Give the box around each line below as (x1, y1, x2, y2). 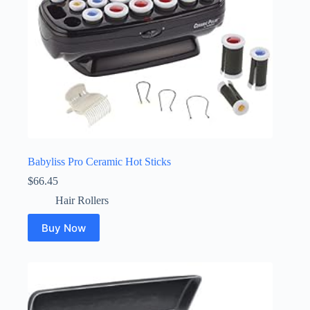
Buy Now (42, 221, 86, 235)
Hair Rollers (55, 194, 109, 207)
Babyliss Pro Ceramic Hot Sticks (28, 156, 171, 168)
